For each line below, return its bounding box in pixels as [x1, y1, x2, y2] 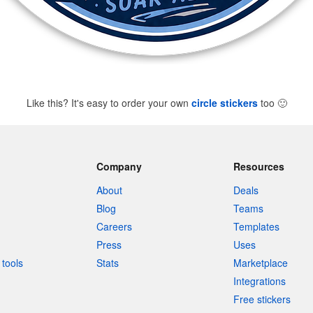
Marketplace [233, 256, 289, 270]
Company [96, 159, 142, 173]
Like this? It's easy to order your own [26, 96, 191, 110]
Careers [96, 219, 132, 233]
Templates [233, 219, 280, 233]
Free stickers [233, 292, 291, 306]
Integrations [233, 274, 286, 288]
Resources [233, 159, 285, 173]
